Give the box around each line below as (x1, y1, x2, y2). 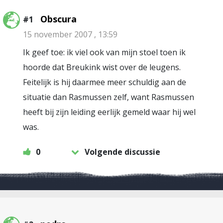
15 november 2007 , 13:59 (23, 29, 117, 40)
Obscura (40, 13, 77, 25)
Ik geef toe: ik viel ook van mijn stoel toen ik (23, 47, 186, 58)
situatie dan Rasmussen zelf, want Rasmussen (23, 92, 194, 103)
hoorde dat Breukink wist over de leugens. (23, 62, 181, 73)
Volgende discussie (85, 146, 160, 157)
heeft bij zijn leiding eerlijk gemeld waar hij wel (23, 107, 196, 117)
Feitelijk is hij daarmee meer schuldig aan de (23, 77, 186, 88)
